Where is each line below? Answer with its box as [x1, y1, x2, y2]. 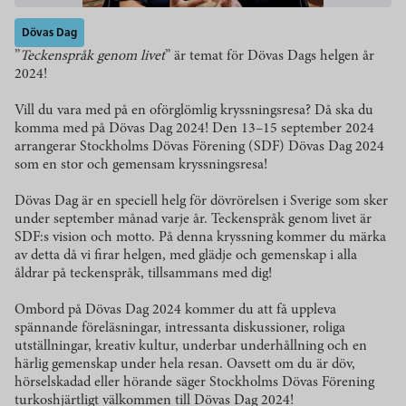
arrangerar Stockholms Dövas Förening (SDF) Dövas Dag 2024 [14, 140, 384, 154]
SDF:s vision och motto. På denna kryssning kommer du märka [14, 230, 386, 245]
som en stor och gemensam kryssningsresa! [14, 158, 267, 172]
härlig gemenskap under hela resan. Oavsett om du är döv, [14, 357, 355, 372]
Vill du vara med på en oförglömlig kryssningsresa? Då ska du [14, 103, 373, 118]
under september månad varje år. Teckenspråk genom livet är [14, 212, 372, 227]
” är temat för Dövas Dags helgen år [165, 49, 374, 63]
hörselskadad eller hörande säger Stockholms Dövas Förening [14, 375, 374, 390]
